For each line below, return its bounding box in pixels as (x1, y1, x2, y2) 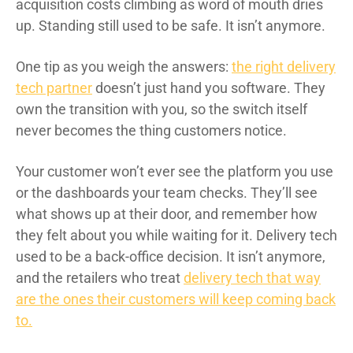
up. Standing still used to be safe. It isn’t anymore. (16, 17, 325, 34)
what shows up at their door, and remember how (16, 205, 318, 222)
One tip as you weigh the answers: (16, 58, 232, 75)
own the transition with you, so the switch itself (16, 100, 307, 117)
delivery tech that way (184, 269, 321, 286)
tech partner (16, 79, 92, 96)
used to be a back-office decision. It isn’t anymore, (16, 247, 325, 265)
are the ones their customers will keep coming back (16, 290, 336, 307)
